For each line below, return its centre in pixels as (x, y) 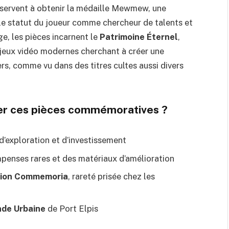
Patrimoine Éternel (139, 37)
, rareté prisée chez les (111, 176)
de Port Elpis (72, 209)
